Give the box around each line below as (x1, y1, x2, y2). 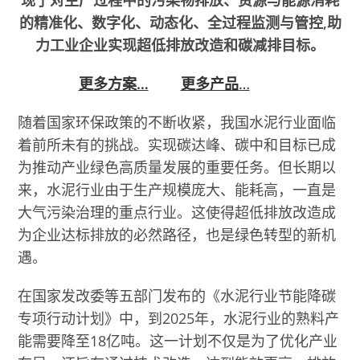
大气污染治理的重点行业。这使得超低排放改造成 (18, 202, 337, 222)
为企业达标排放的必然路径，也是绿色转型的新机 (18, 224, 337, 244)
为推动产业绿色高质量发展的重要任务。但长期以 (18, 157, 337, 177)
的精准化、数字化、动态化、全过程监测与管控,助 (18, 12, 342, 32)
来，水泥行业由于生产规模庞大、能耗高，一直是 (18, 179, 337, 199)
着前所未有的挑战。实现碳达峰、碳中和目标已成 (18, 134, 337, 154)
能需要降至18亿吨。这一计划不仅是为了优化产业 (18, 330, 338, 350)
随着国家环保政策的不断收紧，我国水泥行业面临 (18, 112, 337, 132)
